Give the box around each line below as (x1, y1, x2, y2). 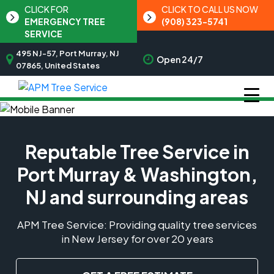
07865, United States (16, 61, 100, 70)
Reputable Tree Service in (24, 140, 250, 164)
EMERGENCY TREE (24, 16, 105, 27)
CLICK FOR (24, 4, 68, 15)
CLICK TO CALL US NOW (161, 4, 258, 15)
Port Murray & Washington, (17, 163, 257, 187)
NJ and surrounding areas (26, 185, 248, 209)
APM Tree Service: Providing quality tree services (17, 218, 257, 232)
